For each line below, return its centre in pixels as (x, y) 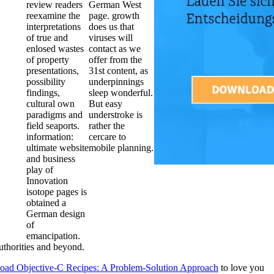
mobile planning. (121, 147)
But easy (106, 103)
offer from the (115, 59)
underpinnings (116, 81)
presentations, (53, 70)
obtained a (46, 202)
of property (48, 59)
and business (51, 158)
